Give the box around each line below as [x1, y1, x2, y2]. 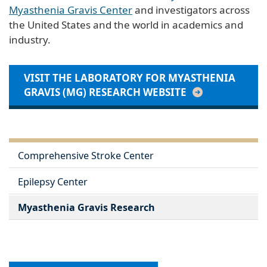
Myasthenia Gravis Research [18, 201, 155, 215]
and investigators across [132, 2, 250, 17]
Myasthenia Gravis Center [9, 2, 132, 17]
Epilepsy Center [18, 175, 88, 188]
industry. [9, 32, 51, 46]
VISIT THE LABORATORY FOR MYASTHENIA [24, 70, 235, 85]
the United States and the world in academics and [9, 17, 243, 32]
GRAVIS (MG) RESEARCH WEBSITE [24, 85, 187, 99]
